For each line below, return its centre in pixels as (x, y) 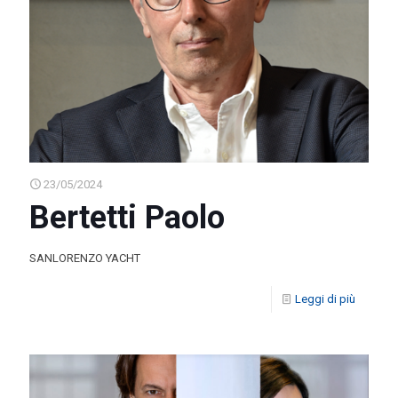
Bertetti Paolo (127, 218)
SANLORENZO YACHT (85, 259)
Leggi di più (325, 299)
